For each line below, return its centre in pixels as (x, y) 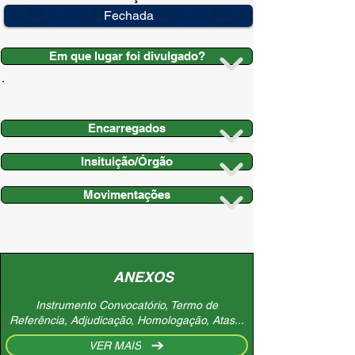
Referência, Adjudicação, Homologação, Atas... (127, 320)
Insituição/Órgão (127, 161)
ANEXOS (143, 277)
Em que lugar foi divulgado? (127, 56)
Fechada (128, 15)
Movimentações (127, 195)
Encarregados (127, 128)
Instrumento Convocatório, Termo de (127, 305)
